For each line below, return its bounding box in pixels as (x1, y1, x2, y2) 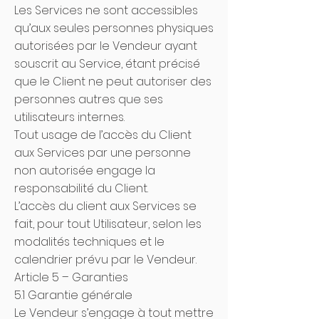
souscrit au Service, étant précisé (14, 56, 200, 72)
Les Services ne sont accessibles (14, 2, 198, 19)
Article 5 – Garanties (14, 269, 134, 286)
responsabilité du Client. (14, 180, 148, 197)
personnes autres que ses (14, 91, 163, 108)
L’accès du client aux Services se (14, 198, 197, 214)
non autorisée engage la (14, 162, 155, 179)
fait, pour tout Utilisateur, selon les (14, 216, 202, 232)
